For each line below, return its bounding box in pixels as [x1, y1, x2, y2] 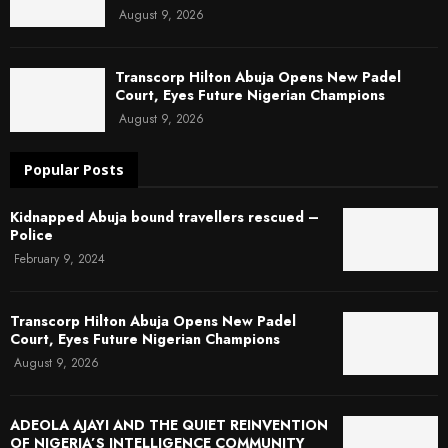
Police [10, 224, 53, 245]
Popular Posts [24, 159, 124, 179]
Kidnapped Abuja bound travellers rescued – [10, 206, 319, 227]
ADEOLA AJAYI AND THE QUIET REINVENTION [10, 415, 328, 436]
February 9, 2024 [14, 249, 105, 268]
